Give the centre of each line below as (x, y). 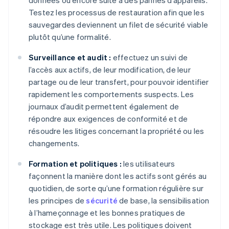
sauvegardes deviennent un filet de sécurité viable (119, 25)
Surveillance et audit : (70, 58)
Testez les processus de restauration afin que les (117, 13)
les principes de (58, 201)
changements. (54, 143)
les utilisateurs (148, 164)
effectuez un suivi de (150, 58)
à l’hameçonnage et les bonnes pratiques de (107, 213)
